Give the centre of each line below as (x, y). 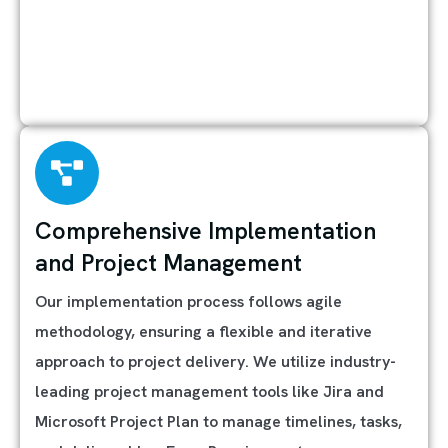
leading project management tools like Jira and (209, 391)
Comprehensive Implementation (205, 231)
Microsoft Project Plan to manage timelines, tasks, (218, 421)
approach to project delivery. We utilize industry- (215, 361)
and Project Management (168, 263)
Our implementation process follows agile (188, 301)
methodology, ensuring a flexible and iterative (203, 331)
